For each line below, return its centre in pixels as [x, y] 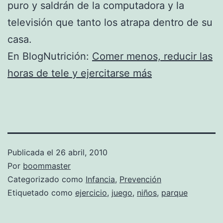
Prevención [140, 179]
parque [174, 192]
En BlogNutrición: [50, 56]
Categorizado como [47, 179]
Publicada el [32, 152]
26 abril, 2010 [82, 152]
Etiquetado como [41, 192]
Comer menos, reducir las [152, 56]
